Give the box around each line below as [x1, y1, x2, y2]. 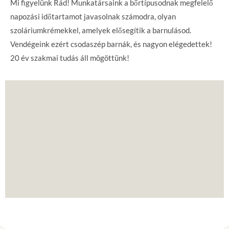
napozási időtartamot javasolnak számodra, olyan [10, 12, 176, 21]
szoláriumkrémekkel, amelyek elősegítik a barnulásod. [10, 26, 191, 35]
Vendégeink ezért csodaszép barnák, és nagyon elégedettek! [10, 39, 212, 49]
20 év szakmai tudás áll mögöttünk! [10, 53, 129, 62]
